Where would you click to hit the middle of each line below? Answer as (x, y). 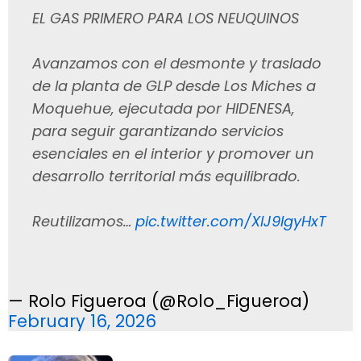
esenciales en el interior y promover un (173, 154)
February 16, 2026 (82, 321)
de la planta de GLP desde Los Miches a (174, 86)
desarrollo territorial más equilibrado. (166, 176)
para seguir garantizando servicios (158, 131)
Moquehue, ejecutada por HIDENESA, (164, 109)
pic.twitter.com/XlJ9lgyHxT (231, 222)
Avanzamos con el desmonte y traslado (177, 64)
